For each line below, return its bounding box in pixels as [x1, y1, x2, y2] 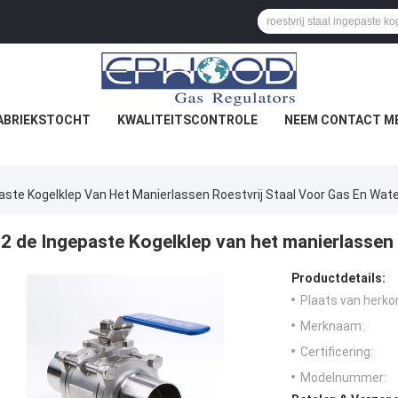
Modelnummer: [300, 370, 386, 386]
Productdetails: [291, 271, 386, 286]
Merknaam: [300, 319, 364, 334]
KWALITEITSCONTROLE [116, 113, 258, 127]
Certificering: [300, 345, 373, 360]
